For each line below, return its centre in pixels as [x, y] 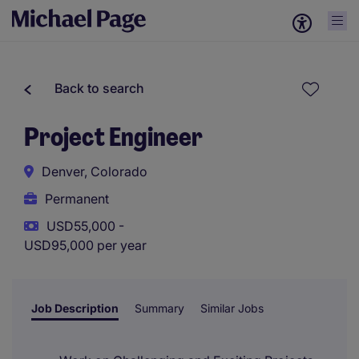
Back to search [99, 88]
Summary [159, 308]
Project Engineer [113, 137]
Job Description [75, 308]
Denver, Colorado [95, 171]
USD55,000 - [85, 226]
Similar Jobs [232, 308]
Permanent [77, 199]
